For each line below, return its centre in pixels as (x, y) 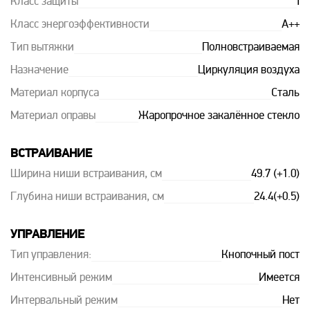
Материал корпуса (55, 93)
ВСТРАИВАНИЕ (51, 154)
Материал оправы (53, 116)
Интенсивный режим (61, 278)
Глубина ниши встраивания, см (87, 197)
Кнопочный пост (261, 255)
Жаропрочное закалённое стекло (219, 116)
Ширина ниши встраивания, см (86, 174)
